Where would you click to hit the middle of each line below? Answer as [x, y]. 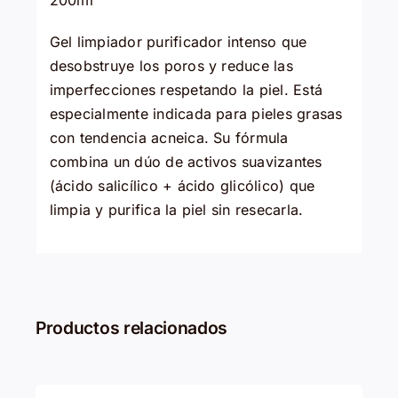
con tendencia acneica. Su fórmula [169, 138]
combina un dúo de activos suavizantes [186, 162]
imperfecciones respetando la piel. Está [186, 90]
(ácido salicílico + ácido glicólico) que [182, 186]
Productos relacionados [131, 327]
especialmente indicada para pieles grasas [196, 114]
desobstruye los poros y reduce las [171, 66]
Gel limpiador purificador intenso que [178, 42]
